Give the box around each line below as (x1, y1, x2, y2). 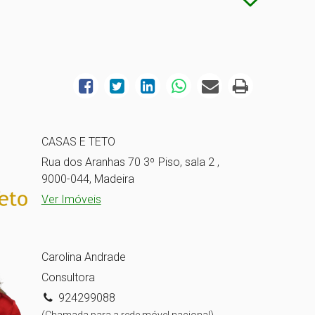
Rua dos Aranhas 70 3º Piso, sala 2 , (41, 155, 220, 169)
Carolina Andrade (41, 250, 126, 264)
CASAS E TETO (41, 135, 115, 148)
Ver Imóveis (41, 193, 101, 206)
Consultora (41, 271, 95, 284)
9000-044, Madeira (41, 172, 134, 186)
